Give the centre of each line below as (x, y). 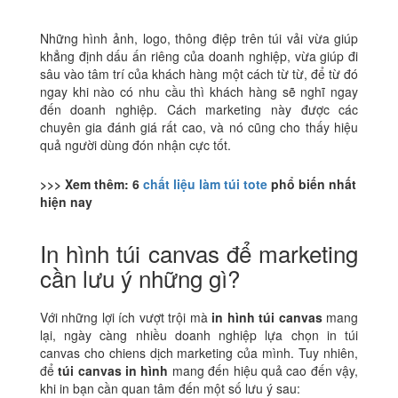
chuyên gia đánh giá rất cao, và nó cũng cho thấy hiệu (199, 127)
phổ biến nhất (311, 183)
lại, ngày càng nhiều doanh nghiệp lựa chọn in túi (199, 334)
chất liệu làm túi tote (205, 183)
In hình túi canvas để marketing (199, 252)
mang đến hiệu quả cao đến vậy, (263, 370)
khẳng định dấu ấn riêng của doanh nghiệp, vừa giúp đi (199, 56)
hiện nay (66, 201)
